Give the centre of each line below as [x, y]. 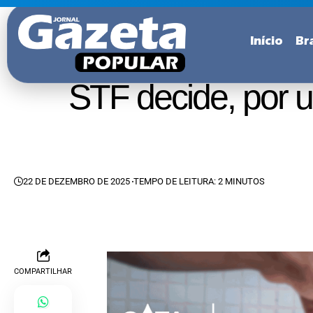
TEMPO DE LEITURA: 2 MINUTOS [199, 181]
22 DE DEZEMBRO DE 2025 [77, 181]
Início [267, 43]
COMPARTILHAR [43, 271]
